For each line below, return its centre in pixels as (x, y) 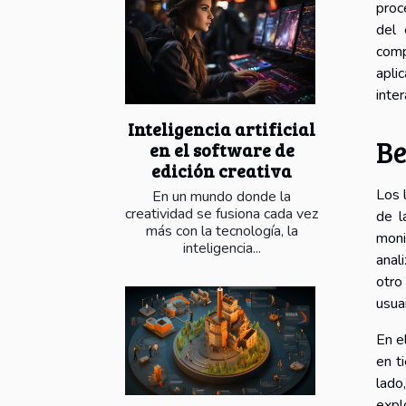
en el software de (222, 150)
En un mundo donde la (222, 197)
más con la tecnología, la (222, 232)
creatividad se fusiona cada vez (222, 214)
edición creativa (222, 171)
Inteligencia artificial (222, 129)
